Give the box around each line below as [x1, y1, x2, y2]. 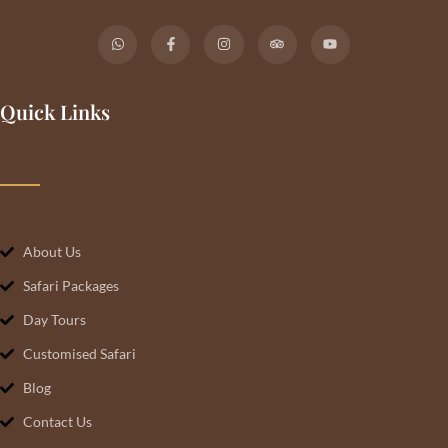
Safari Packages [22, 276, 119, 294]
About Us [22, 242, 81, 260]
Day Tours [22, 310, 86, 328]
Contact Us [22, 412, 92, 430]
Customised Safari [22, 344, 136, 362]
